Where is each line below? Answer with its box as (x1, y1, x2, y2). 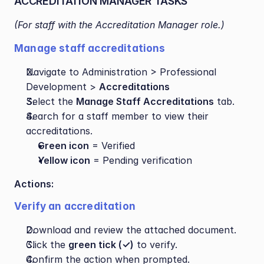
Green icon (38, 140, 89, 151)
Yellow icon (38, 154, 90, 166)
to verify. (134, 239, 177, 250)
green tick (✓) (68, 239, 134, 250)
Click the (26, 239, 68, 250)
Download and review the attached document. (26, 224, 236, 236)
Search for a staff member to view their (26, 110, 209, 122)
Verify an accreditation (14, 200, 136, 212)
